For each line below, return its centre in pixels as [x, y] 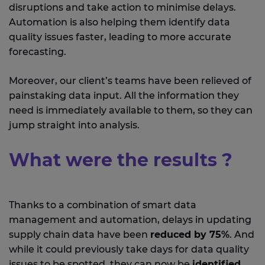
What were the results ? [121, 160]
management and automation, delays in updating [130, 220]
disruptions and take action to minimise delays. [122, 8]
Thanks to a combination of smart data [103, 205]
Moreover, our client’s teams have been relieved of [130, 81]
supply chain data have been [80, 235]
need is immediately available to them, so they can [131, 111]
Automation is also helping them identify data [119, 22]
